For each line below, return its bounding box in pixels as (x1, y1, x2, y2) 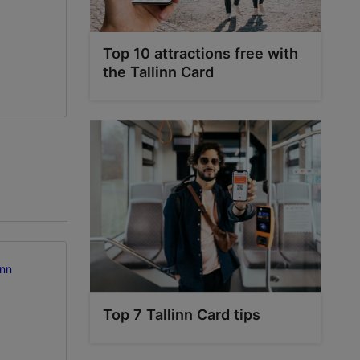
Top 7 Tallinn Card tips (102, 305, 260, 323)
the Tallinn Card (102, 63, 214, 80)
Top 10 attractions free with (102, 44, 298, 62)
